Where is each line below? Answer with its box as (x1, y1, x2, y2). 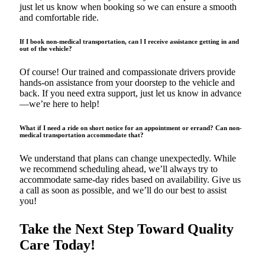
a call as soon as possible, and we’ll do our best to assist (20, 185, 227, 196)
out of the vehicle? (20, 45, 72, 53)
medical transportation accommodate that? (20, 131, 144, 139)
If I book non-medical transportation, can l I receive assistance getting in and (20, 38, 239, 46)
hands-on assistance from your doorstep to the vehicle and (20, 77, 235, 88)
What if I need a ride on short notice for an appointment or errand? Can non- (20, 124, 242, 132)
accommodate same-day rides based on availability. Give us (20, 174, 241, 185)
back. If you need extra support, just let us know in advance (20, 88, 241, 99)
